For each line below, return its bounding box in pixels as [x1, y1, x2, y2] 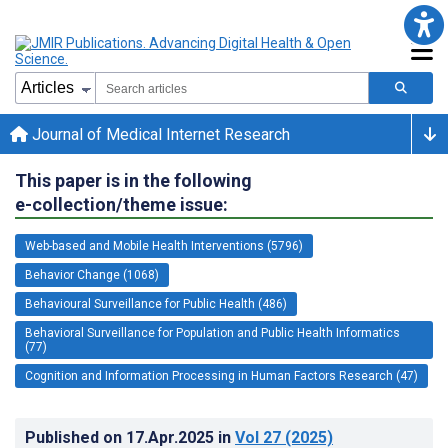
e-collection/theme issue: [15, 193, 228, 215]
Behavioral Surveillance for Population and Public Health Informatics [25, 325, 400, 340]
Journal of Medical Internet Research [28, 124, 290, 144]
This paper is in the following [15, 169, 252, 191]
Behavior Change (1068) [25, 267, 159, 282]
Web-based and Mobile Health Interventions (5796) [25, 238, 303, 253]
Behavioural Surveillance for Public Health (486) [25, 296, 287, 311]
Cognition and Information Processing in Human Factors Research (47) [25, 368, 418, 383]
